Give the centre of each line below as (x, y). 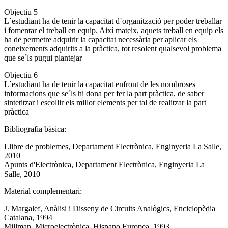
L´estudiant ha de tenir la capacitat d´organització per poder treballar (113, 21)
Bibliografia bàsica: (36, 129)
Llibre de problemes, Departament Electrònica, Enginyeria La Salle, (113, 146)
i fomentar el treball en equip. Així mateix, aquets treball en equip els (114, 30)
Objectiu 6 (21, 75)
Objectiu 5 (21, 12)
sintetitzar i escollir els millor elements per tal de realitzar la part (105, 102)
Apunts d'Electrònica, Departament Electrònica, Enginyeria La (104, 164)
